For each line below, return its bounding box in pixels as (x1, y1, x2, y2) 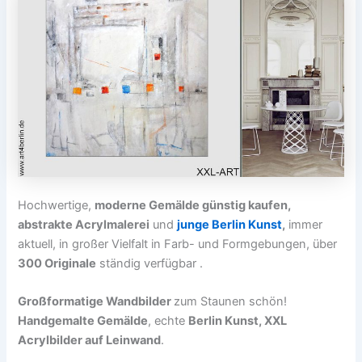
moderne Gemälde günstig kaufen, (95, 197, 292, 213)
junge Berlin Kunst (177, 217, 283, 232)
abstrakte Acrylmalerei (18, 217, 150, 232)
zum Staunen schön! (174, 294, 288, 309)
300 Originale (18, 255, 97, 271)
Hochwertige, (18, 197, 95, 213)
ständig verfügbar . (96, 255, 204, 271)
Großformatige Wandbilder (18, 294, 175, 309)
